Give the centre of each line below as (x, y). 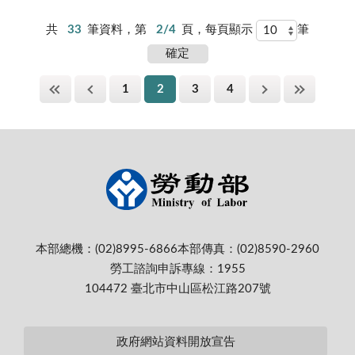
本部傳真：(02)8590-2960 (248, 249)
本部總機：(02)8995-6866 (107, 249)
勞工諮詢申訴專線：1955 (177, 269)
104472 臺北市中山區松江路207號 (177, 289)
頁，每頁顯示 (219, 30)
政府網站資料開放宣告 (176, 342)
